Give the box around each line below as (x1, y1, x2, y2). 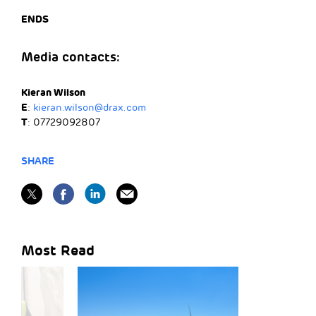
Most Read (21, 241, 95, 260)
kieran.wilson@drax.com (33, 102, 146, 114)
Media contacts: (21, 49, 120, 65)
